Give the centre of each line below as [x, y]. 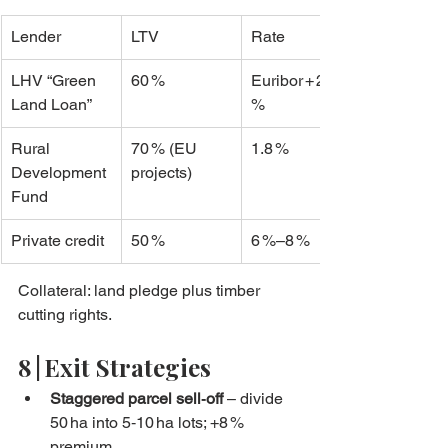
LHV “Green [55, 81]
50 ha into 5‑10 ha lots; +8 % [149, 423]
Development [60, 173]
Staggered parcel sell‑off [136, 399]
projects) [161, 173]
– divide [255, 399]
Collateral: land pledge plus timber [141, 291]
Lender [36, 37]
